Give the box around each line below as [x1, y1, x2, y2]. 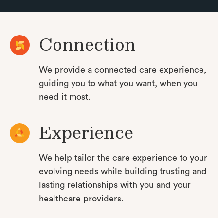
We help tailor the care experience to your [39, 153, 207, 163]
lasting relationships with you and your [39, 181, 191, 190]
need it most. [39, 92, 91, 102]
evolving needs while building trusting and [39, 167, 207, 176]
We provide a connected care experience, [39, 65, 206, 74]
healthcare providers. [39, 194, 124, 203]
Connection [39, 30, 136, 58]
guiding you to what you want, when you [39, 79, 198, 88]
